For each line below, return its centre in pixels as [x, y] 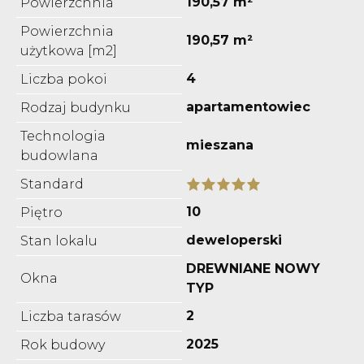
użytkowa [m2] [69, 50]
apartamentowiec [248, 106]
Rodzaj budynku [76, 107]
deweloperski [234, 240]
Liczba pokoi [64, 79]
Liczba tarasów [71, 316]
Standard [52, 184]
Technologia [63, 136]
